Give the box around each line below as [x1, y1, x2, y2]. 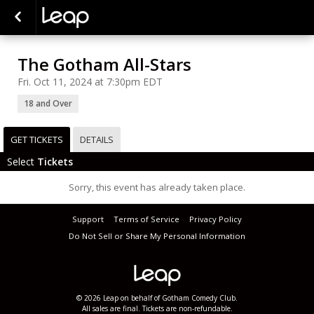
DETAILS [80, 133, 114, 146]
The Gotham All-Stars [18, 53, 191, 76]
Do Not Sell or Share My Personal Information [69, 231, 245, 241]
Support [72, 214, 104, 224]
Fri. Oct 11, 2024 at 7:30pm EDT [18, 75, 163, 88]
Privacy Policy [189, 214, 242, 224]
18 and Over [24, 97, 72, 109]
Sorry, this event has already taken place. [69, 181, 245, 193]
